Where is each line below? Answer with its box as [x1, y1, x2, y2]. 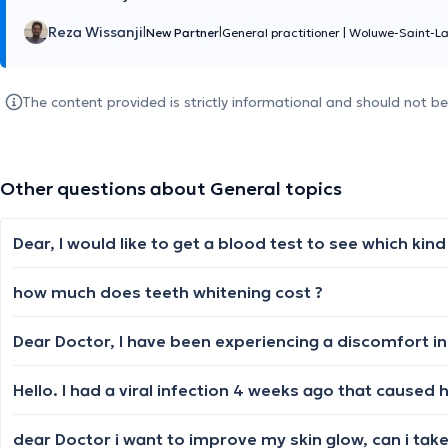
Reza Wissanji [48, 23, 143, 42]
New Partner [146, 25, 219, 41]
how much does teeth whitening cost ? [13, 282, 323, 303]
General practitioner [222, 25, 343, 41]
